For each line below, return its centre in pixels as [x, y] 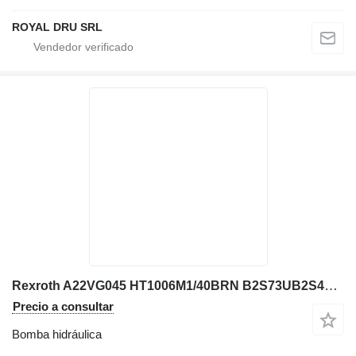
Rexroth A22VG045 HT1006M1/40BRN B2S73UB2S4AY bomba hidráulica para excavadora [331, 286]
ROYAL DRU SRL [57, 27]
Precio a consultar [63, 307]
